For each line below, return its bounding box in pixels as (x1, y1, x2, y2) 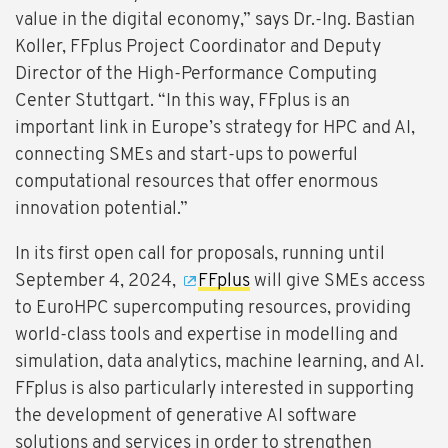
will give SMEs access (250, 272, 425, 292)
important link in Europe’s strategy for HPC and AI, (15, 119, 415, 139)
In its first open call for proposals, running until (15, 245, 385, 265)
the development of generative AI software (15, 407, 357, 427)
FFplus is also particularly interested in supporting (15, 380, 414, 400)
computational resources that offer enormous (15, 173, 378, 193)
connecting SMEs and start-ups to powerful (15, 146, 358, 166)
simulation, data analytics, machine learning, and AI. (15, 353, 424, 373)
